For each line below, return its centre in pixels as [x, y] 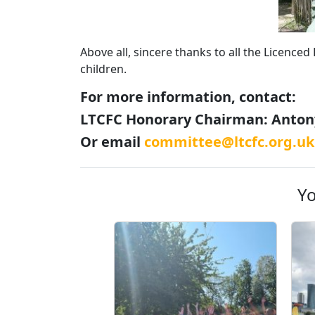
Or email [112, 141]
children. [103, 69]
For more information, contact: [188, 96]
